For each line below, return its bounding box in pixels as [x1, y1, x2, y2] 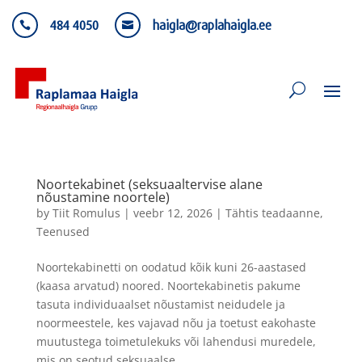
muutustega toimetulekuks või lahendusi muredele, [36, 334, 316, 350]
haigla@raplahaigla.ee [153, 17, 271, 34]
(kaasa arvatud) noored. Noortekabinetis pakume [36, 278, 301, 294]
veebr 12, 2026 [133, 205, 213, 221]
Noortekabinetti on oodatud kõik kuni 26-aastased [36, 259, 306, 276]
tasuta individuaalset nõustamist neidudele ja [36, 297, 285, 313]
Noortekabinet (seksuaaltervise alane [36, 175, 263, 194]
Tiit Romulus [52, 205, 120, 221]
